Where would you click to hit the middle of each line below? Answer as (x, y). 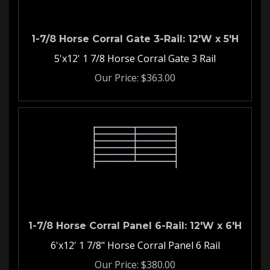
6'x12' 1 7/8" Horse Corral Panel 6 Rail (135, 239)
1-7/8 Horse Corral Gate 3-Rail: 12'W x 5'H (135, 33)
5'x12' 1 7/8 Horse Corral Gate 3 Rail (135, 52)
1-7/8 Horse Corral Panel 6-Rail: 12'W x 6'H (135, 220)
